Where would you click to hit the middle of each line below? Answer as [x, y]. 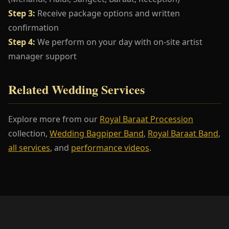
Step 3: [22, 13]
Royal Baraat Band [183, 133]
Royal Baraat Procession [146, 119]
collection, [29, 133]
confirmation [33, 27]
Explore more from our [54, 119]
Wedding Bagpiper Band [97, 133]
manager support [42, 56]
